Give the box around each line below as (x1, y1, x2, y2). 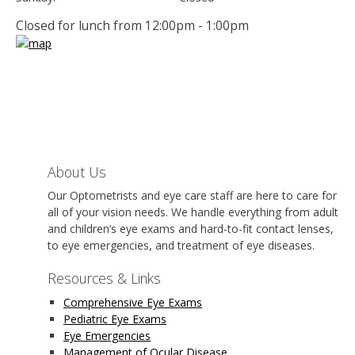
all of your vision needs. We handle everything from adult (48, 204, 338, 220)
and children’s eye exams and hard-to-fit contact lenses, (48, 221, 334, 237)
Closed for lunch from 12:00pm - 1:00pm (16, 17, 249, 34)
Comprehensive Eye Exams (63, 295, 202, 310)
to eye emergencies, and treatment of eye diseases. (48, 238, 315, 254)
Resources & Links (48, 269, 161, 288)
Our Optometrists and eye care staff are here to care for (48, 188, 337, 204)
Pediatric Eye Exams (63, 311, 166, 326)
